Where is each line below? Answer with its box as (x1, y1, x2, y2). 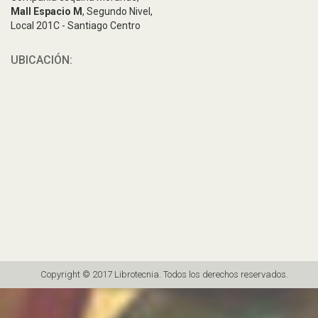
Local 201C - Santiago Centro (11, 20, 141, 32)
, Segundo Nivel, (82, 6, 153, 18)
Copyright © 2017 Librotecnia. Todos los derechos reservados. (40, 269, 288, 280)
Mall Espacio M (11, 6, 82, 18)
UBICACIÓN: (11, 53, 72, 67)
